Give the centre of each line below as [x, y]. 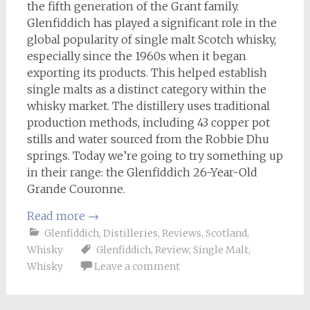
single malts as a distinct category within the [146, 89]
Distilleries [130, 233]
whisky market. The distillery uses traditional [148, 106]
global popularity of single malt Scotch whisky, [151, 39]
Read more [57, 216]
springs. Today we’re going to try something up [155, 156]
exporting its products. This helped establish [147, 73]
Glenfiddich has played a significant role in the [152, 23]
